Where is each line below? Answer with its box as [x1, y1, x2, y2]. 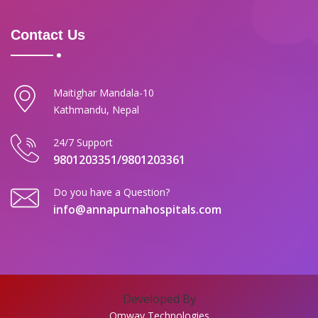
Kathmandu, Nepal [53, 103, 139, 117]
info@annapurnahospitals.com [53, 202, 221, 218]
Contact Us [11, 27, 85, 43]
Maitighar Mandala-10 [53, 86, 154, 100]
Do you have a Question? [53, 185, 170, 199]
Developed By [122, 291, 196, 307]
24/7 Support [53, 136, 113, 150]
